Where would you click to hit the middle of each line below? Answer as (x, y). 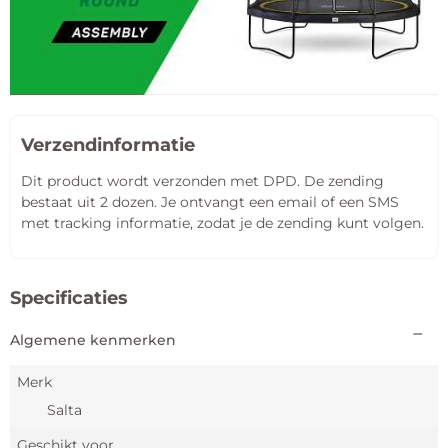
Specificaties (69, 298)
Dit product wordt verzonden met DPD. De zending (202, 180)
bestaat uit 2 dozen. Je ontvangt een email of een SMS (210, 201)
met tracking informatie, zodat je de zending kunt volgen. (222, 222)
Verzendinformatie (108, 144)
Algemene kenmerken (93, 340)
